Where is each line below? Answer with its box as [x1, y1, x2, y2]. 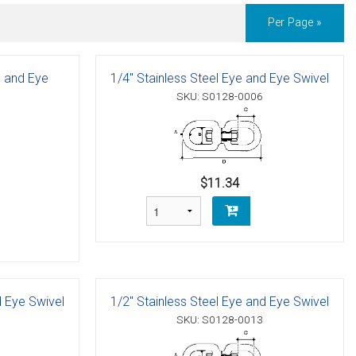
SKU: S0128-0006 [176, 90, 264, 103]
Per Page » [268, 16, 322, 30]
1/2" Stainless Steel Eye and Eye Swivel [110, 293, 330, 309]
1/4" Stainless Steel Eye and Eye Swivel [110, 71, 330, 87]
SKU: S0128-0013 [176, 312, 264, 326]
